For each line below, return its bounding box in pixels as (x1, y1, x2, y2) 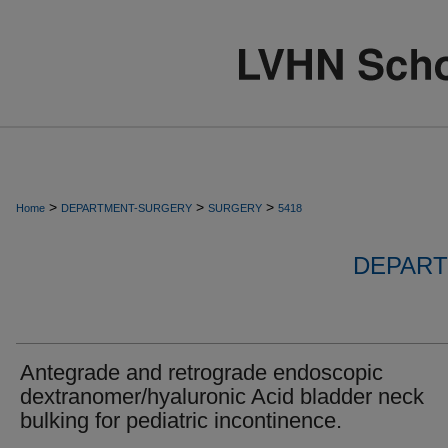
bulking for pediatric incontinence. (20, 408, 342, 433)
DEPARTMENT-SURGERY (61, 202, 192, 214)
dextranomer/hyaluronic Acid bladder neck (20, 384, 424, 409)
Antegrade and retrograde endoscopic (20, 360, 383, 385)
